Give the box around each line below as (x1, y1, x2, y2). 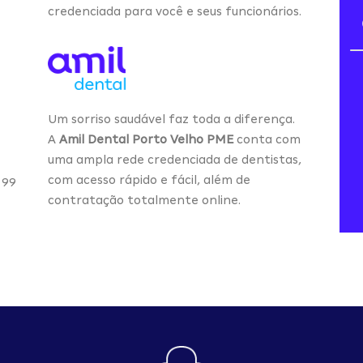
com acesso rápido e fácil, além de (48, 173, 250, 187)
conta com (233, 133, 301, 147)
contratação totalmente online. (48, 194, 241, 207)
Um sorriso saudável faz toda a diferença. (48, 113, 295, 126)
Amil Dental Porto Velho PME (59, 133, 233, 147)
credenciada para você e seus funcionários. (48, 4, 301, 18)
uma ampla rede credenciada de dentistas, (48, 153, 301, 167)
